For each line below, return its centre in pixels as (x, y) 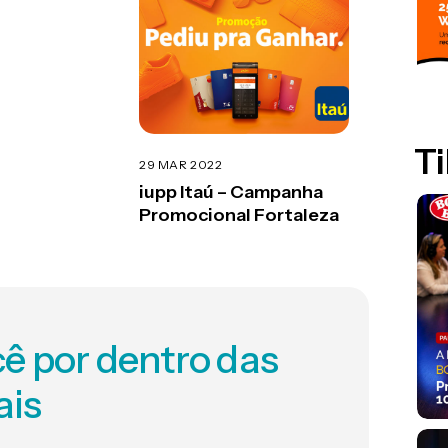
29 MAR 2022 (181, 164)
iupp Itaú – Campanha (231, 191)
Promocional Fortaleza (239, 214)
